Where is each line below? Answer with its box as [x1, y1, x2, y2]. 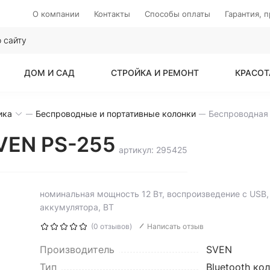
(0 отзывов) [90, 222, 132, 231]
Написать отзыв [146, 222, 204, 231]
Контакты [94, 9, 130, 19]
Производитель [39, 243, 115, 256]
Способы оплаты [145, 9, 210, 19]
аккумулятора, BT [39, 202, 114, 212]
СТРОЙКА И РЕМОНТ [111, 67, 199, 78]
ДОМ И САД [24, 67, 75, 78]
